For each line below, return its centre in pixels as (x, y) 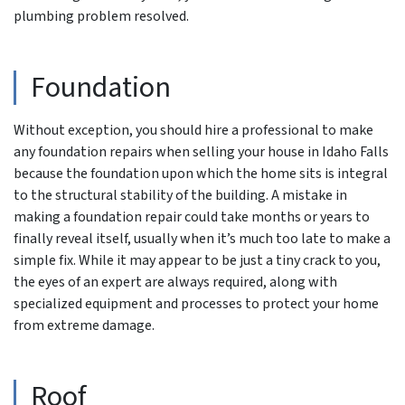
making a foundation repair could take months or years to (192, 217)
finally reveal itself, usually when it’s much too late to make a (202, 238)
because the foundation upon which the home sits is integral (201, 173)
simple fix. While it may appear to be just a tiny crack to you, (197, 260)
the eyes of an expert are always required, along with (175, 282)
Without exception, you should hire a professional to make (193, 130)
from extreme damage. (85, 325)
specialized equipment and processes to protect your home (196, 303)
